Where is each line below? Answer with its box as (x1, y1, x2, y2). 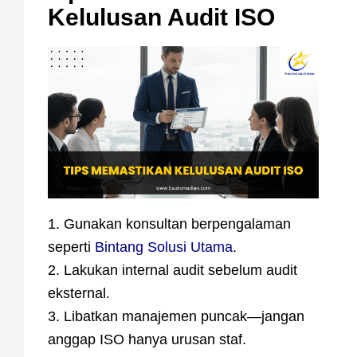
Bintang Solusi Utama (95, 239, 233, 256)
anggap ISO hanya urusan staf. (48, 331, 246, 348)
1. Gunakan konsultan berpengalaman (48, 216, 291, 233)
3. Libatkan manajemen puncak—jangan (48, 308, 304, 325)
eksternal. (48, 285, 110, 302)
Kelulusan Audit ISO (48, 4, 275, 30)
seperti (48, 239, 95, 256)
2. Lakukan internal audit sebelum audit (48, 262, 297, 279)
